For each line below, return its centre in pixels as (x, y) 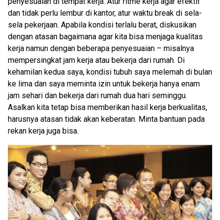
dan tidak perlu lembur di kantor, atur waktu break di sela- (105, 13)
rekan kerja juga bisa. (43, 131)
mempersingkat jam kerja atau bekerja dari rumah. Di (96, 60)
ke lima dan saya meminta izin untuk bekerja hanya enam (104, 84)
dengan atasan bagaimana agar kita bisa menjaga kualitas (105, 37)
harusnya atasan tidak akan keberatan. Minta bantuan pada (106, 119)
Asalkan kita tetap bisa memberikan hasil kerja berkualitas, (108, 108)
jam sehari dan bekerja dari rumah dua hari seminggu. (97, 96)
